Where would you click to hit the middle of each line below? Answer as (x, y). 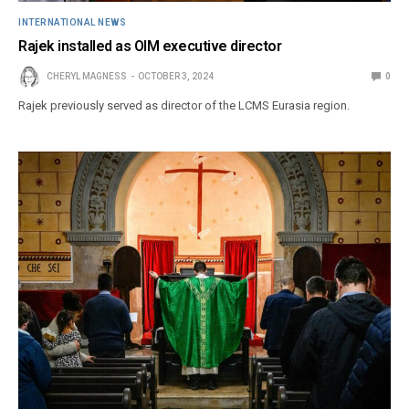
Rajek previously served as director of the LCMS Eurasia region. (184, 105)
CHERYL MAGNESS (87, 76)
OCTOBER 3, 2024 (176, 76)
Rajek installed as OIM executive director (150, 46)
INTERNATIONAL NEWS (72, 22)
